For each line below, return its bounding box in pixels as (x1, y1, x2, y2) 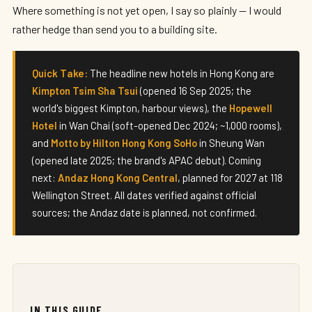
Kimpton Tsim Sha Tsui (32, 84, 138, 97)
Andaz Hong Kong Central (58, 171, 178, 184)
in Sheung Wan (197, 136, 265, 149)
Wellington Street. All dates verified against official (32, 189, 256, 201)
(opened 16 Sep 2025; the (138, 84, 251, 97)
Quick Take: (32, 67, 88, 79)
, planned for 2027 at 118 (178, 171, 283, 184)
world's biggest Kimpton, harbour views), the (32, 102, 229, 114)
